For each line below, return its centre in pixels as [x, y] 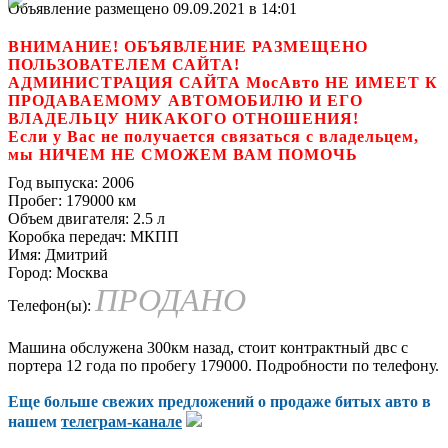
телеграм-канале [121, 421]
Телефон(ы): [49, 305]
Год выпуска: [53, 182]
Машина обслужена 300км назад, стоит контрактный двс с [208, 347]
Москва [80, 272]
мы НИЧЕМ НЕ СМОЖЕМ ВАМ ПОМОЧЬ [183, 154]
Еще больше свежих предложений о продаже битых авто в [219, 401]
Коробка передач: [67, 236]
